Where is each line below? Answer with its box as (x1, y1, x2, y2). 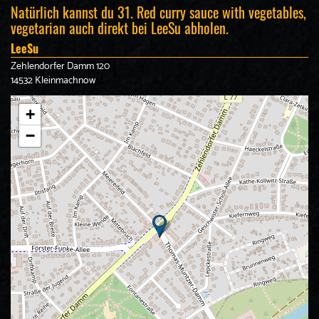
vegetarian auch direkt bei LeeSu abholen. (11, 17, 229, 38)
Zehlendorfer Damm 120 (11, 58, 110, 75)
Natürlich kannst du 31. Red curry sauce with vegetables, (11, 1, 306, 23)
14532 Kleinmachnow (11, 73, 95, 89)
